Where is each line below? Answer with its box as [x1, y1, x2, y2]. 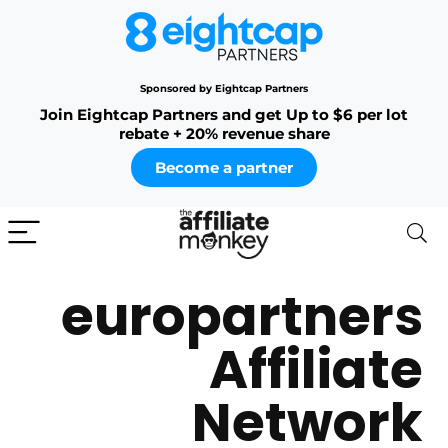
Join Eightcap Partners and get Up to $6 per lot [40, 105, 408, 124]
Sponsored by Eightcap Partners [140, 82, 308, 95]
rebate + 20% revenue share [118, 124, 330, 143]
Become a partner [155, 158, 293, 177]
